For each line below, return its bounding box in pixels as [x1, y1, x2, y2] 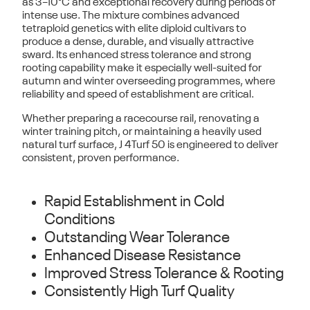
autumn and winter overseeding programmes [22, 76, 240, 87]
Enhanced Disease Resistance [44, 248, 241, 264]
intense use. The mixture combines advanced [22, 10, 239, 21]
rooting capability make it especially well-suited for [22, 63, 262, 74]
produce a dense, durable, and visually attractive [22, 37, 254, 48]
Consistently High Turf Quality [44, 284, 235, 300]
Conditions [44, 212, 115, 228]
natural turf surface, [22, 140, 119, 151]
